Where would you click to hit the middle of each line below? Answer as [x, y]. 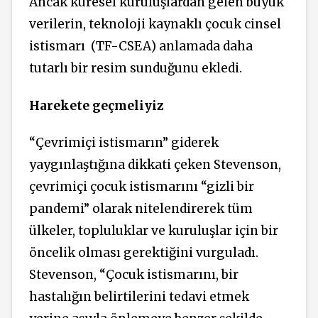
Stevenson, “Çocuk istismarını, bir [134, 275]
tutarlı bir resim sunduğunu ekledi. [136, 68]
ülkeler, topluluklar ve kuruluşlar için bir [154, 231]
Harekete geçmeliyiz [97, 105]
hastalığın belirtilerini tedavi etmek [139, 297]
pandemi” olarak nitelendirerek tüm [141, 209]
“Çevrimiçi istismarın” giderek [124, 143]
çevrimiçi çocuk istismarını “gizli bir [142, 187]
